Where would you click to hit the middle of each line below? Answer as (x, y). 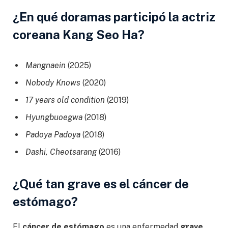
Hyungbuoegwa (55, 117)
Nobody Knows (53, 82)
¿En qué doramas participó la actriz (114, 17)
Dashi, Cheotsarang (61, 152)
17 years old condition (65, 100)
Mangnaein (46, 65)
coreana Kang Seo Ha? (79, 34)
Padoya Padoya (53, 134)
